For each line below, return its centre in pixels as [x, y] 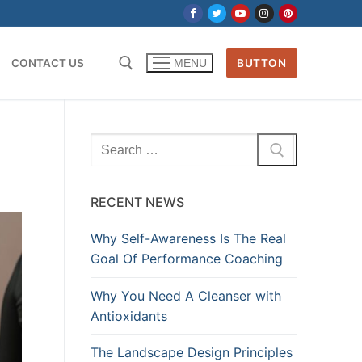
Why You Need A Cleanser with [186, 295]
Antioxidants [129, 316]
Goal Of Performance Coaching [187, 259]
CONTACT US [48, 63]
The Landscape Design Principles [192, 352]
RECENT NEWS [137, 202]
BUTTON [262, 63]
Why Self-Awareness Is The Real [188, 239]
